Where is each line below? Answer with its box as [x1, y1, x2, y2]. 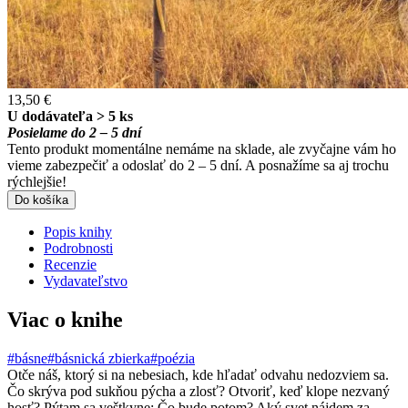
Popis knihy [44, 223, 112, 240]
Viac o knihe [7, 307, 123, 331]
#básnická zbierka [47, 350, 150, 366]
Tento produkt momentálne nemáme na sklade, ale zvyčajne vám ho [7, 140, 396, 157]
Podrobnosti [44, 240, 113, 256]
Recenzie [44, 256, 97, 272]
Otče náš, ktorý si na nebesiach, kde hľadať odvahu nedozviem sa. [7, 366, 389, 382]
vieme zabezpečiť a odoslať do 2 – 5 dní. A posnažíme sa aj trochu [7, 157, 389, 173]
